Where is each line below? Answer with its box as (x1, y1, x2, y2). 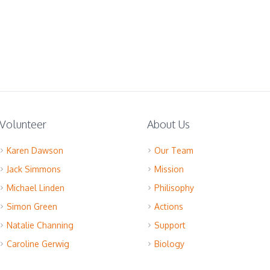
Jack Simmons (7, 164, 61, 174)
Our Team (154, 145, 193, 155)
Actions (154, 201, 183, 212)
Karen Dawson (7, 145, 64, 155)
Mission (154, 164, 184, 174)
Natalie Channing (7, 220, 74, 230)
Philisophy (154, 183, 194, 193)
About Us (146, 118, 190, 131)
